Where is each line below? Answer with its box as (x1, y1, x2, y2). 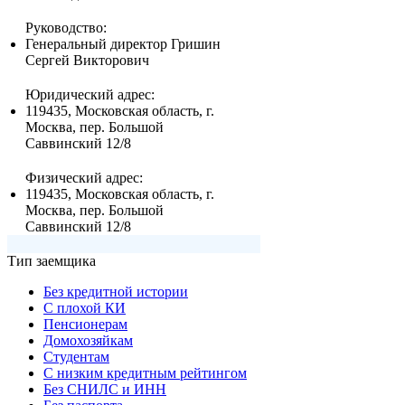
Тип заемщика (7, 253, 96, 269)
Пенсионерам (43, 316, 127, 333)
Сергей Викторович (25, 52, 149, 69)
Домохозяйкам (43, 333, 133, 349)
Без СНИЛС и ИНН (43, 381, 166, 398)
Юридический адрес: (25, 87, 155, 103)
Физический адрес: (25, 170, 143, 186)
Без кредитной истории (43, 284, 188, 300)
